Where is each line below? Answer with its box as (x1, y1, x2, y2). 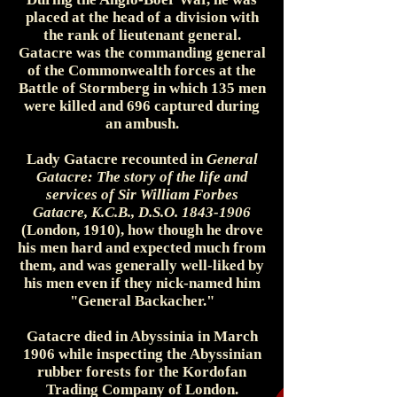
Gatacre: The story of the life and (35, 168, 248, 185)
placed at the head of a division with (25, 9, 259, 26)
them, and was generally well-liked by (19, 257, 264, 274)
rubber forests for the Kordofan (37, 363, 246, 380)
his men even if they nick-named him (23, 275, 261, 292)
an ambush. (105, 115, 179, 132)
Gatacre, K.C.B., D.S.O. (33, 204, 182, 221)
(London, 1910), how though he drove (20, 222, 263, 238)
